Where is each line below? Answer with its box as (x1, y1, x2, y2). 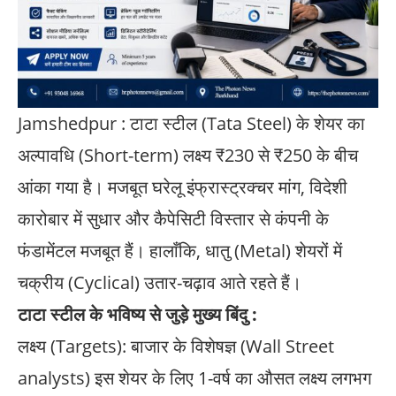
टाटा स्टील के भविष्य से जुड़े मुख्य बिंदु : (18, 301, 257, 326)
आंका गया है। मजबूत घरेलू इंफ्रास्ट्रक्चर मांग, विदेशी (18, 174, 347, 199)
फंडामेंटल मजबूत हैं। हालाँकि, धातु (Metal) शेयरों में (18, 238, 342, 263)
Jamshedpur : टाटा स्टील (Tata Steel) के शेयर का (18, 110, 365, 135)
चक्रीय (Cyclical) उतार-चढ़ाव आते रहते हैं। (18, 270, 301, 294)
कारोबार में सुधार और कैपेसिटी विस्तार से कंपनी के (18, 206, 329, 231)
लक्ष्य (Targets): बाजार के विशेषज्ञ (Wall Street (18, 333, 334, 358)
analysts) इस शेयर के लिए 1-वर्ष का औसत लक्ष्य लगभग (18, 365, 371, 390)
